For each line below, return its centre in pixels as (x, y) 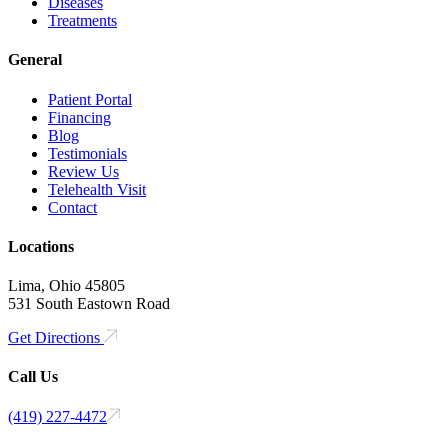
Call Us (33, 377)
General (35, 60)
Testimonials (87, 153)
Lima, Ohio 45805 (66, 286)
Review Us (83, 171)
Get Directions (56, 338)
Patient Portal (90, 99)
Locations (41, 246)
